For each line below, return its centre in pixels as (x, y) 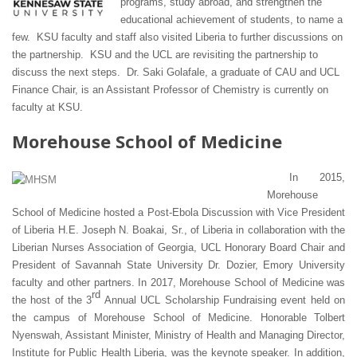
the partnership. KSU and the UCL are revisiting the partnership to (165, 54)
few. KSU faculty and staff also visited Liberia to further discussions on (177, 37)
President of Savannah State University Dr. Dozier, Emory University (178, 265)
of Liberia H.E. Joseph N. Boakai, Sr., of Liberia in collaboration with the (178, 229)
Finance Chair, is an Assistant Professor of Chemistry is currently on (170, 89)
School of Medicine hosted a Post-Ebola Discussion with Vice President (178, 212)
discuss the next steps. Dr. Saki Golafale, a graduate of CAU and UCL (176, 72)
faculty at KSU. (47, 107)
